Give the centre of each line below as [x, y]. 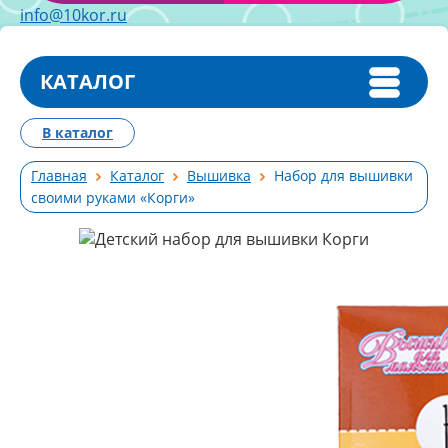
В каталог [77, 132]
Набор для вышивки [343, 175]
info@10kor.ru [73, 15]
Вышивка [219, 175]
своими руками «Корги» [113, 197]
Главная [59, 175]
